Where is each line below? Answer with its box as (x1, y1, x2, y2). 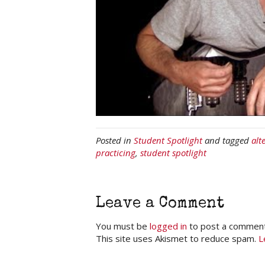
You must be (96, 219, 150, 232)
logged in (150, 219, 187, 232)
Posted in (96, 134, 134, 146)
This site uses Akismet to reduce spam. (96, 232, 258, 244)
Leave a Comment (96, 196, 224, 212)
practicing (96, 146, 135, 159)
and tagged (202, 134, 251, 146)
